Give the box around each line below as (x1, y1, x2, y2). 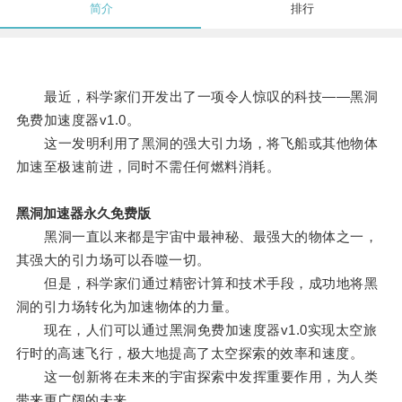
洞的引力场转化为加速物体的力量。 (15, 299, 239, 315)
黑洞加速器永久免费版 (15, 205, 151, 222)
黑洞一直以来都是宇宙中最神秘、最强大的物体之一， (15, 229, 379, 245)
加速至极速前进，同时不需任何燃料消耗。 (15, 159, 281, 175)
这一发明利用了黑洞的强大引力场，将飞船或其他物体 (15, 135, 379, 152)
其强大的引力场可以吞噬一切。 (15, 252, 211, 268)
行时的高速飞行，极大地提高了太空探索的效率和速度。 (15, 345, 364, 362)
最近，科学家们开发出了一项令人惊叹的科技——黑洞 (15, 89, 379, 105)
